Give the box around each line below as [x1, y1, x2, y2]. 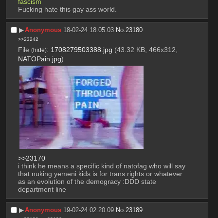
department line [18, 185, 66, 194]
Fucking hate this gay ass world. [18, 5, 117, 14]
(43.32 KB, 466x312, [114, 45, 178, 54]
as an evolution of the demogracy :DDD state [18, 178, 156, 186]
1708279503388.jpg [50, 45, 112, 54]
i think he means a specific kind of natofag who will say [18, 162, 185, 170]
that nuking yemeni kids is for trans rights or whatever [18, 170, 182, 178]
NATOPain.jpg [18, 54, 61, 63]
